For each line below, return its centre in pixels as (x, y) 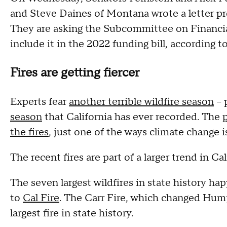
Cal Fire (41, 198)
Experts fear (40, 102)
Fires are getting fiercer (75, 73)
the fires (29, 132)
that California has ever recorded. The (132, 117)
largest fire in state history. (72, 213)
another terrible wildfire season (141, 102)
